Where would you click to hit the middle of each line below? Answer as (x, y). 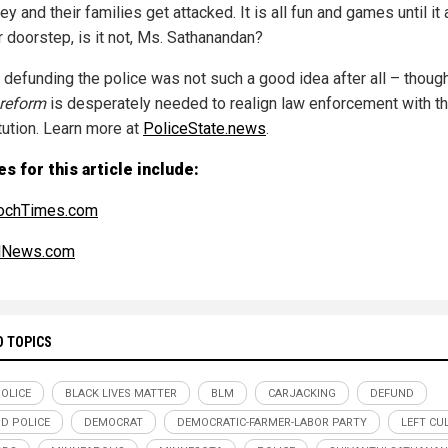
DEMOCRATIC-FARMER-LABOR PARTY (272, 423)
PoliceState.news (204, 129)
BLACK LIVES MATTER (121, 394)
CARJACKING (302, 394)
